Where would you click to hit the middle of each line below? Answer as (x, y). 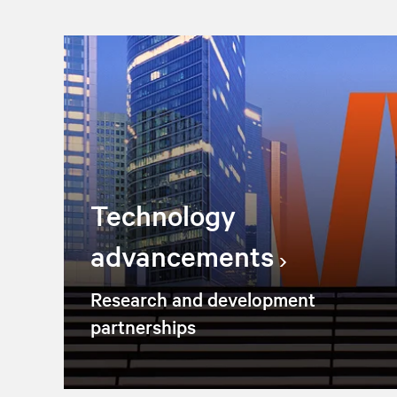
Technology (163, 214)
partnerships (143, 326)
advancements (182, 255)
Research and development (203, 298)
